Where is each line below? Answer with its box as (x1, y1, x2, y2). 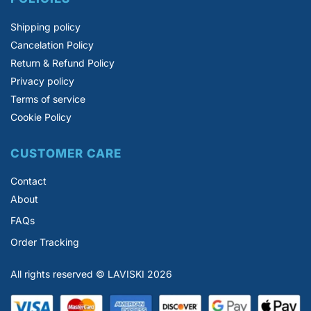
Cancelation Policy (10, 38, 94, 51)
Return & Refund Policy (10, 56, 115, 69)
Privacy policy (10, 74, 74, 87)
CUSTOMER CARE (10, 146, 121, 160)
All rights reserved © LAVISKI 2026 (10, 268, 172, 280)
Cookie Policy (10, 110, 72, 123)
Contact (10, 175, 47, 187)
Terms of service (10, 92, 85, 105)
